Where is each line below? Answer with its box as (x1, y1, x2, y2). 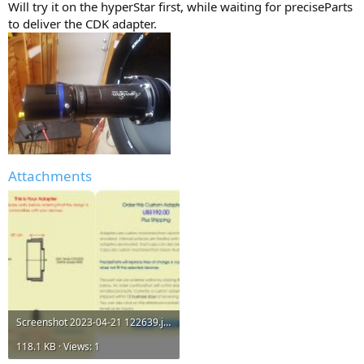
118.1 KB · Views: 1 (16, 340, 100, 354)
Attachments (8, 167, 92, 186)
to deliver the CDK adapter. (8, 15, 157, 32)
